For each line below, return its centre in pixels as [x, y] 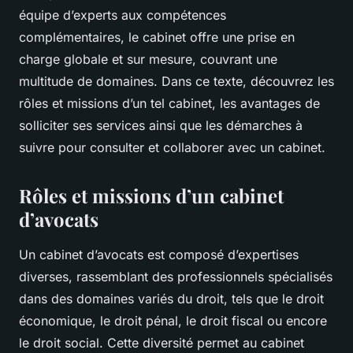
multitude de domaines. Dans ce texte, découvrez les [176, 81]
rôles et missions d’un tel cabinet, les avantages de [169, 103]
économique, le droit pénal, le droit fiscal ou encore [173, 320]
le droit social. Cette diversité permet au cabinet [162, 342]
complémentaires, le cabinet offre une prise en [157, 37]
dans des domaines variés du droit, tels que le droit [171, 298]
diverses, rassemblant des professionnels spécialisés [176, 276]
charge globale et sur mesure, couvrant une [148, 59]
